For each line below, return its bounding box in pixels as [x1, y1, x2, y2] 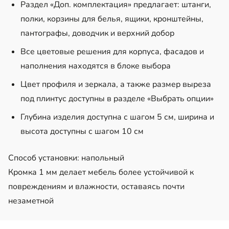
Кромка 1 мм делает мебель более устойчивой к [8, 166, 194, 178]
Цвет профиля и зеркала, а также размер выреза [20, 78, 211, 90]
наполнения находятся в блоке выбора [20, 60, 171, 72]
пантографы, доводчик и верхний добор [20, 27, 174, 39]
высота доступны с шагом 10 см [20, 125, 144, 137]
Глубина [20, 111, 51, 123]
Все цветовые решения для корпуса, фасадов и [20, 45, 204, 57]
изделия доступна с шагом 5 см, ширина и [53, 111, 214, 123]
